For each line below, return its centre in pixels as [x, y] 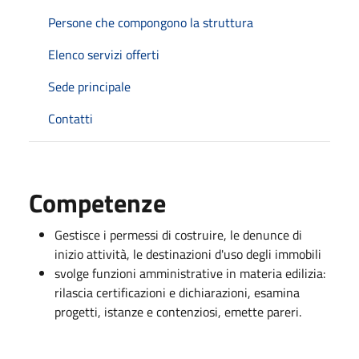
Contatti [71, 118]
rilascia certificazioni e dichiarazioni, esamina [177, 292]
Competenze [97, 202]
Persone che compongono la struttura [151, 22]
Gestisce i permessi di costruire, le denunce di [178, 234]
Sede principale [89, 86]
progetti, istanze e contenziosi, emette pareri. [178, 311]
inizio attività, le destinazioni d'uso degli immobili [188, 254]
